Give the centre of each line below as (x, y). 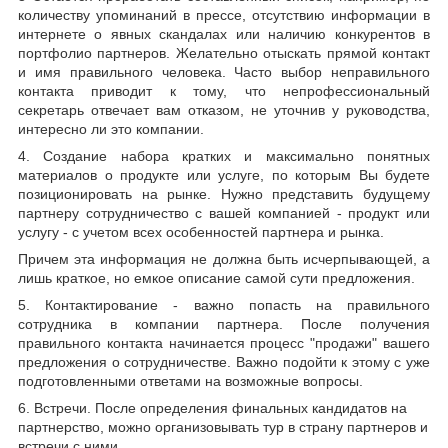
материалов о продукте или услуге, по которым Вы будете (224, 175)
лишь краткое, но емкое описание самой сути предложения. (216, 278)
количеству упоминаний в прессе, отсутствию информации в (224, 15)
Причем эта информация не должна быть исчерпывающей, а (224, 259)
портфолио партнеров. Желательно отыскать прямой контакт (224, 53)
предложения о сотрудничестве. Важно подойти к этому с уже (224, 362)
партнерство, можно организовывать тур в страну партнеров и (223, 427)
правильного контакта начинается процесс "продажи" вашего (224, 343)
